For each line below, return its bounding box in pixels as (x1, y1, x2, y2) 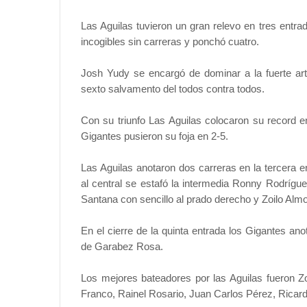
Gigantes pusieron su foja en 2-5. (81, 130, 228, 142)
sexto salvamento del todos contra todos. (81, 83, 265, 95)
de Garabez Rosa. (81, 241, 163, 252)
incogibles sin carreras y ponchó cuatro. (81, 36, 259, 47)
